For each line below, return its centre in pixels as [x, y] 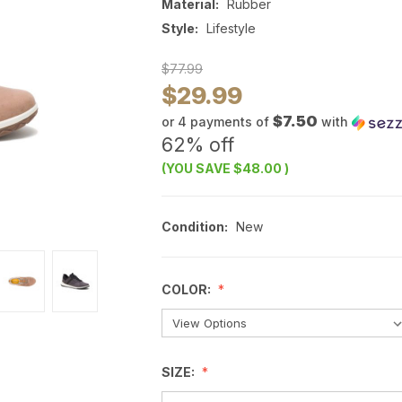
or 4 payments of [217, 122]
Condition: [195, 227]
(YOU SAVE [196, 169]
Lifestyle [231, 29]
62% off [198, 145]
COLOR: [188, 290]
